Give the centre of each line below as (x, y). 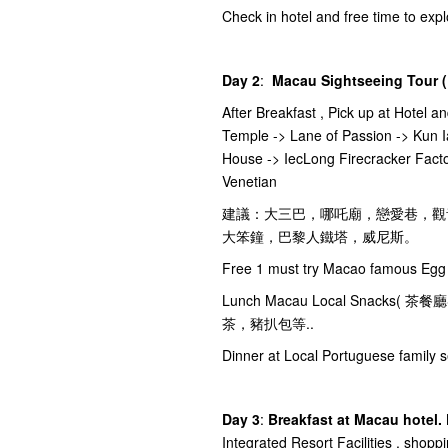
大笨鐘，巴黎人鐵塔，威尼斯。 (320, 235)
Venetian (249, 180)
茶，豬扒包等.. (268, 322)
